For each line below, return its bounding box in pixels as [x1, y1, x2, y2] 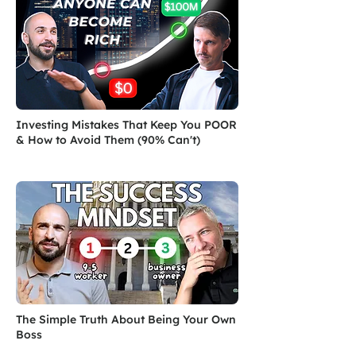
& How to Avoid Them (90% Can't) [16, 133, 200, 147]
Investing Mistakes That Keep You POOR [16, 118, 237, 132]
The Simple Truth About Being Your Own [16, 312, 236, 327]
